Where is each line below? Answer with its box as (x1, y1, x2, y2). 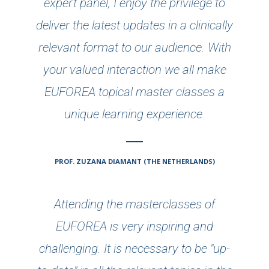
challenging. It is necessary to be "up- (39, 241, 230, 256)
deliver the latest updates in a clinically (36, 18, 233, 33)
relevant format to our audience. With (38, 40, 231, 55)
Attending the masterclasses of (54, 196, 215, 211)
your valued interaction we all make (43, 62, 226, 77)
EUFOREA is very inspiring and (56, 219, 213, 234)
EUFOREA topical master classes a (44, 85, 225, 100)
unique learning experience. (64, 107, 205, 122)
